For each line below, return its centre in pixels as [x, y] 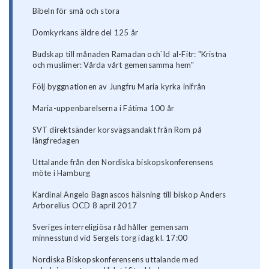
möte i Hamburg [61, 173]
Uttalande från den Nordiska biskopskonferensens [123, 162]
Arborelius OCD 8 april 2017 [85, 206]
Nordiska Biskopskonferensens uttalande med [115, 260]
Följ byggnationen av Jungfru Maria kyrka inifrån [119, 87]
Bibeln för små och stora [76, 11]
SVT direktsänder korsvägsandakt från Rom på [117, 130]
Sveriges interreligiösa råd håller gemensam [110, 227]
